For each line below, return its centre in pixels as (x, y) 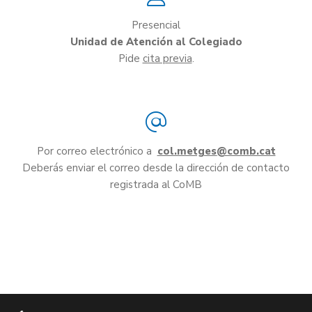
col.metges (187, 151)
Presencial (156, 25)
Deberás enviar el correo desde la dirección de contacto (156, 168)
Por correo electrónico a (95, 151)
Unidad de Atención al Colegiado (156, 41)
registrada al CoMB (156, 185)
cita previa (167, 58)
